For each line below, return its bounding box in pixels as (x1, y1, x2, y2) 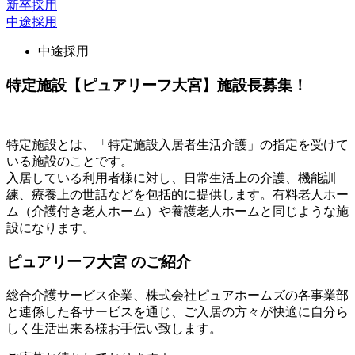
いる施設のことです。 (6, 155, 133, 169)
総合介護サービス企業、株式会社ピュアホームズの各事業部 (6, 288, 349, 302)
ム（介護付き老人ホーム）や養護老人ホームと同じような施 (6, 204, 349, 219)
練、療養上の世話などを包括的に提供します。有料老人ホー (6, 188, 349, 202)
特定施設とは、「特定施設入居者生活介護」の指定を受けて (6, 138, 349, 152)
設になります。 (6, 221, 95, 235)
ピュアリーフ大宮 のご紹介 (6, 254, 191, 271)
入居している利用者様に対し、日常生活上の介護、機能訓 (6, 171, 336, 185)
